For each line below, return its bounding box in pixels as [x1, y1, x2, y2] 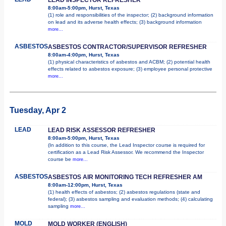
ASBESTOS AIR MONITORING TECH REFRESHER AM [48, 173, 202, 181]
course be [48, 156, 73, 162]
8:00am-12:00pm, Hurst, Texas [48, 182, 123, 188]
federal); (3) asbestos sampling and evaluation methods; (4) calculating [48, 196, 213, 202]
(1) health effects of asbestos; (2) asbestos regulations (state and [48, 189, 200, 195]
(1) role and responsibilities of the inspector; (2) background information [48, 12, 213, 18]
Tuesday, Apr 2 [10, 105, 66, 115]
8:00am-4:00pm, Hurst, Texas [48, 51, 120, 58]
